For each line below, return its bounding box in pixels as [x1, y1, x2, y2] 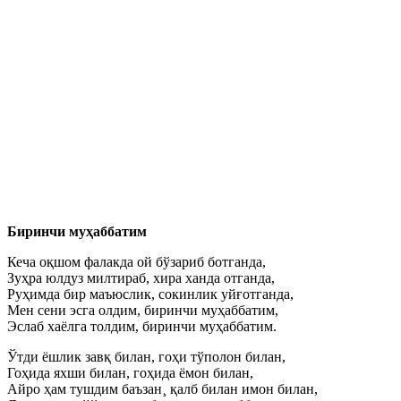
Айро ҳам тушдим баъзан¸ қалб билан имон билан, [7, 380, 318, 397]
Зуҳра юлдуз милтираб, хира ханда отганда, [7, 269, 275, 286]
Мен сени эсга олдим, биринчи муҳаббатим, [7, 302, 278, 318]
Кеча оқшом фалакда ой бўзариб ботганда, [7, 253, 266, 269]
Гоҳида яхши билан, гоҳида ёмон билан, [7, 364, 253, 380]
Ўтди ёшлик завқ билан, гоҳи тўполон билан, [7, 348, 286, 364]
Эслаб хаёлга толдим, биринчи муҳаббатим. [7, 318, 277, 334]
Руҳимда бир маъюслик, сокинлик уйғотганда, [7, 286, 294, 302]
